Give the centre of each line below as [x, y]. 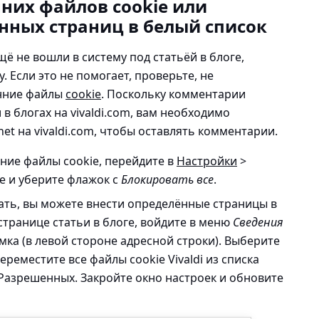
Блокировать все [167, 179]
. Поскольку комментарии [173, 94]
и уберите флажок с [65, 179]
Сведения [258, 222]
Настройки [207, 161]
